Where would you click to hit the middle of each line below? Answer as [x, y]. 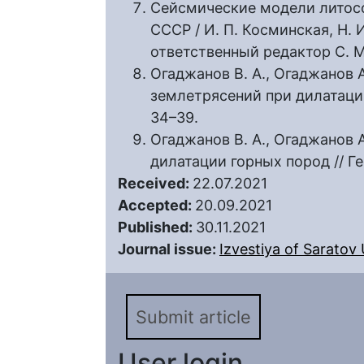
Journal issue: [169, 249]
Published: [157, 227]
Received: [155, 183]
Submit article [193, 317]
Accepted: [156, 205]
